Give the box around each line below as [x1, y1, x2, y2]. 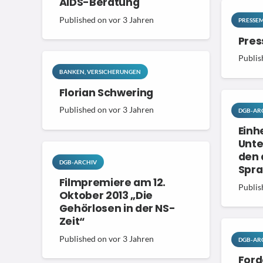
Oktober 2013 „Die [59, 188, 153, 203]
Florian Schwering [59, 85, 153, 100]
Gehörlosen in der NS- [59, 201, 176, 216]
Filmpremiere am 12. [59, 176, 166, 190]
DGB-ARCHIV [59, 159, 97, 166]
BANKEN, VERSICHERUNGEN [59, 68, 141, 76]
